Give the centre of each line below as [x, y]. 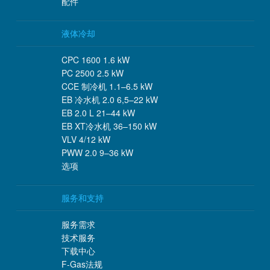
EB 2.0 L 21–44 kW [98, 112]
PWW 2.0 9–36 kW [97, 152]
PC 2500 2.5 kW [92, 73]
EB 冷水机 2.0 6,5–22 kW [109, 99]
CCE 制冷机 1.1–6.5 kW [107, 86]
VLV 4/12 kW [86, 139]
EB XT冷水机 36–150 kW [109, 126]
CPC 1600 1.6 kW [95, 59]
